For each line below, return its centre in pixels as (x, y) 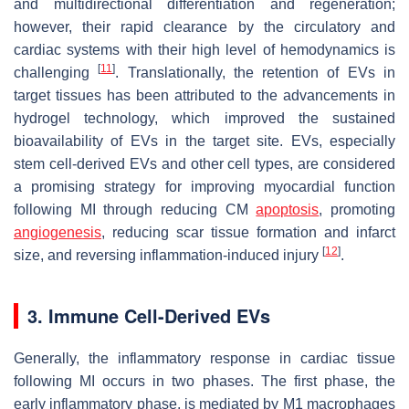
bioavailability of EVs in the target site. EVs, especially (204, 141)
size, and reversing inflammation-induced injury (168, 255)
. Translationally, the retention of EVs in (256, 72)
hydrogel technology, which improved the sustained (204, 118)
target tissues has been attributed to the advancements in (204, 95)
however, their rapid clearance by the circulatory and (204, 26)
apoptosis (288, 209)
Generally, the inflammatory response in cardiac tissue (204, 358)
